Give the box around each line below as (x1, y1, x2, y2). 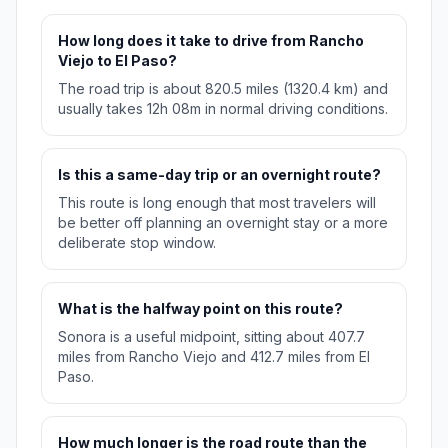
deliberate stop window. (58, 234, 216, 252)
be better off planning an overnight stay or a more (58, 214, 388, 232)
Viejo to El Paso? (58, 52, 177, 70)
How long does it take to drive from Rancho (58, 32, 364, 50)
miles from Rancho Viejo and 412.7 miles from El (58, 348, 370, 366)
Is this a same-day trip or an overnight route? (58, 166, 381, 184)
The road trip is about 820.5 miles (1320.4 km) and (58, 80, 388, 98)
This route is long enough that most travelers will (58, 194, 376, 212)
